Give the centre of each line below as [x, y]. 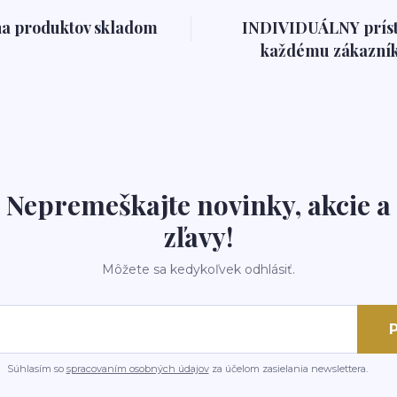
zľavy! [198, 237]
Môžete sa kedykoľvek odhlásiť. [198, 269]
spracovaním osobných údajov [137, 369]
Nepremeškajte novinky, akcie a [198, 205]
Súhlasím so [36, 369]
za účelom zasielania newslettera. [288, 369]
